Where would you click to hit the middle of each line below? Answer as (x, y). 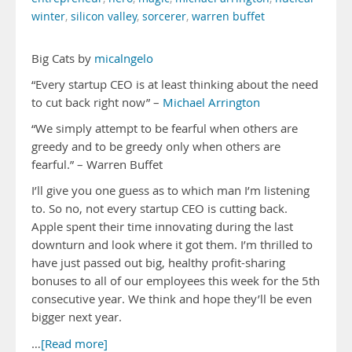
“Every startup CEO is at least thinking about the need (175, 84)
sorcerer (164, 16)
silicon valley (104, 16)
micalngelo (124, 59)
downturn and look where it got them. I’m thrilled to (172, 245)
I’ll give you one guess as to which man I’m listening (170, 191)
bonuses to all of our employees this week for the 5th (176, 281)
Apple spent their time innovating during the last (162, 227)
